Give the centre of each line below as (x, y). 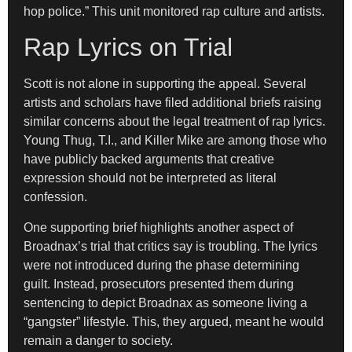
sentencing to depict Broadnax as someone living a (165, 302)
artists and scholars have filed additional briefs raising (172, 103)
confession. (55, 197)
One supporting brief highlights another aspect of (158, 227)
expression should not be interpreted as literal (150, 178)
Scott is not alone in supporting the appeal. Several (165, 84)
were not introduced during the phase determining (161, 265)
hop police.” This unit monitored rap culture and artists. (174, 11)
